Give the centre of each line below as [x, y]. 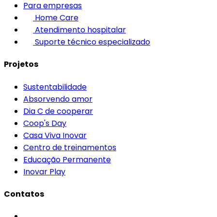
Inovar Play [44, 171]
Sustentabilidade [55, 87]
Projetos [21, 64]
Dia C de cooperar [58, 111]
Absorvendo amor [58, 99]
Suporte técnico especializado [93, 42]
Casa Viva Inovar [55, 135]
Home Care [57, 18]
